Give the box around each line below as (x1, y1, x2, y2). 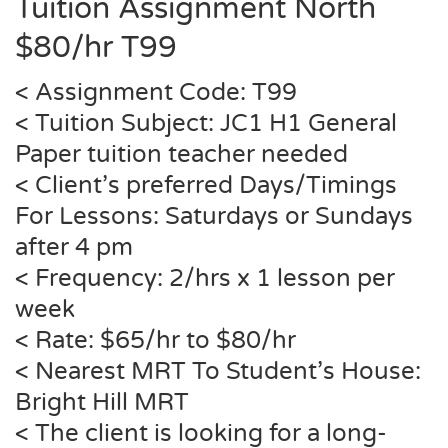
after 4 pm (15, 233, 133, 262)
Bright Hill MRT (15, 388, 189, 417)
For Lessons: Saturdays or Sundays (15, 202, 413, 231)
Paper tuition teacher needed (15, 140, 348, 169)
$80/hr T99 (15, 29, 177, 66)
